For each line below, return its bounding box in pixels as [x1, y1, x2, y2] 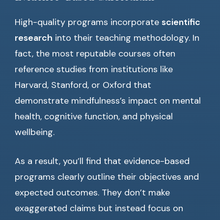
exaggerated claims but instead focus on [15, 202, 183, 215]
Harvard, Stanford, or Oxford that [15, 79, 151, 91]
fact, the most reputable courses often [15, 48, 175, 60]
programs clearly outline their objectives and [15, 171, 199, 183]
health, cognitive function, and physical [15, 110, 173, 123]
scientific [162, 16, 200, 28]
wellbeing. [15, 126, 55, 138]
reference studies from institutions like [15, 63, 173, 76]
